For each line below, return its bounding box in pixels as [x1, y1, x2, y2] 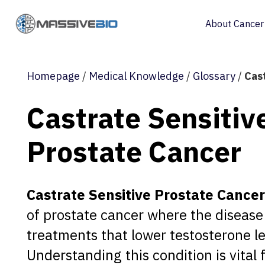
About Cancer [205, 18, 264, 30]
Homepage [27, 69, 80, 83]
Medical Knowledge [89, 69, 184, 83]
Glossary [193, 69, 235, 83]
